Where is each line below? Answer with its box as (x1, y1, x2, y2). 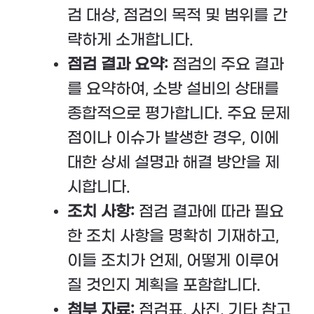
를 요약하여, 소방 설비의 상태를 (67, 79, 279, 98)
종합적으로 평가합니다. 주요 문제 (67, 104, 290, 123)
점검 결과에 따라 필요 (135, 202, 284, 221)
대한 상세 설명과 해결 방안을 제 (67, 153, 280, 172)
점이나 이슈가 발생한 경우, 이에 (67, 128, 279, 147)
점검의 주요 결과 (168, 55, 284, 74)
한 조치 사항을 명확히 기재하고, (67, 226, 279, 245)
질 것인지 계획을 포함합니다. (67, 275, 261, 294)
